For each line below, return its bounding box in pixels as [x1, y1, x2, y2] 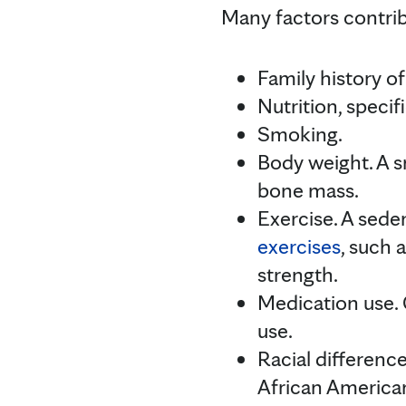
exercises [257, 232, 341, 259]
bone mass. [257, 176, 359, 203]
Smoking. [257, 120, 343, 147]
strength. [257, 260, 338, 287]
